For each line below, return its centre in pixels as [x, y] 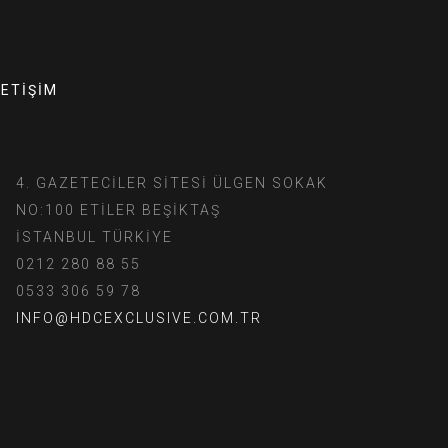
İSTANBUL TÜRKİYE [94, 237]
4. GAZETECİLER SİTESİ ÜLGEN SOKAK [172, 183]
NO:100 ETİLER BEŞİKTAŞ [118, 210]
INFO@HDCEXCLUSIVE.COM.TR [139, 318]
